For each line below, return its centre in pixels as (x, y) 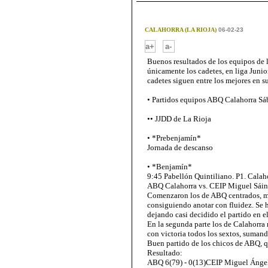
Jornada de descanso (180, 147)
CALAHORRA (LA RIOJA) (180, 30)
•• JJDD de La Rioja (179, 119)
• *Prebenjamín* (174, 138)
